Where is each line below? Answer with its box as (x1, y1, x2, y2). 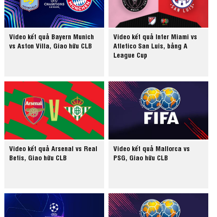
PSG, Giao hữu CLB (113, 153, 169, 162)
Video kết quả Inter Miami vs (113, 31, 198, 41)
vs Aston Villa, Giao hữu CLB (9, 41, 93, 50)
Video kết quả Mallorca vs (113, 143, 190, 153)
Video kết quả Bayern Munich (9, 31, 94, 41)
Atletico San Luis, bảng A (113, 41, 188, 50)
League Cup (113, 50, 148, 60)
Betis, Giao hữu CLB (9, 153, 67, 162)
